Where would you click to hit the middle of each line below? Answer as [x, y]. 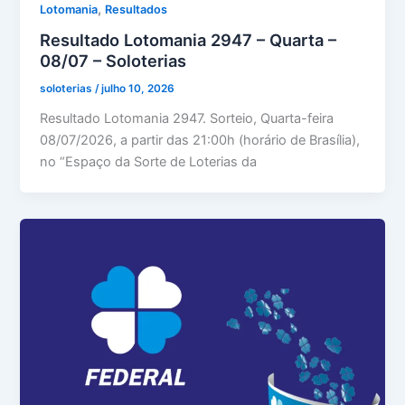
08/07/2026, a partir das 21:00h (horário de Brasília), [200, 141]
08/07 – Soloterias [113, 61]
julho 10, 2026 [138, 89]
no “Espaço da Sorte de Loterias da [149, 162]
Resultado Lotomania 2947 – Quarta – [188, 40]
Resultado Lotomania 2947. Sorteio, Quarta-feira [187, 119]
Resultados [137, 9]
